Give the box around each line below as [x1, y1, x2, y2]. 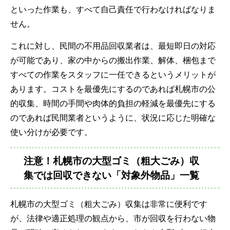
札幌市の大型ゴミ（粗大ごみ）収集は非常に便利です [10, 198, 207, 209]
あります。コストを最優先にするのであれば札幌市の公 [10, 83, 216, 94]
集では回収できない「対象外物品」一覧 [24, 168, 199, 182]
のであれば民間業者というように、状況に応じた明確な [10, 111, 216, 123]
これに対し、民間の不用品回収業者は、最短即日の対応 [10, 40, 216, 51]
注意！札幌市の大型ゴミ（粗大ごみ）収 [24, 154, 199, 167]
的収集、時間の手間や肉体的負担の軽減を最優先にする [10, 97, 216, 109]
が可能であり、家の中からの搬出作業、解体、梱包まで [10, 54, 216, 66]
